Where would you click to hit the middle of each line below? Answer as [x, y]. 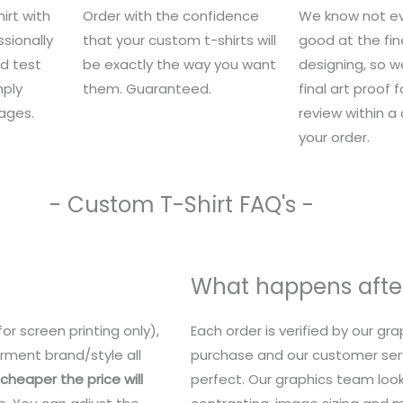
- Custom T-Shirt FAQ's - [182, 205]
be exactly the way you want [179, 64]
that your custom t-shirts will [179, 40]
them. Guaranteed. [147, 88]
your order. [334, 137]
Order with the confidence [171, 15]
